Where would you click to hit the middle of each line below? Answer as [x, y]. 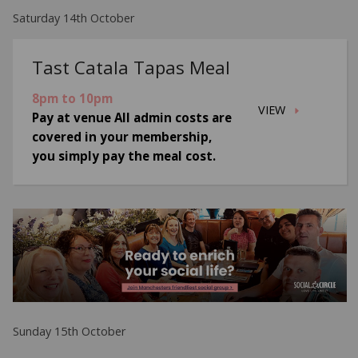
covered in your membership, [122, 136]
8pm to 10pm [73, 98]
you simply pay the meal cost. [124, 155]
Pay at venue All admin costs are [132, 117]
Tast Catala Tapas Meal [131, 67]
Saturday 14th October [74, 18]
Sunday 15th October [70, 331]
